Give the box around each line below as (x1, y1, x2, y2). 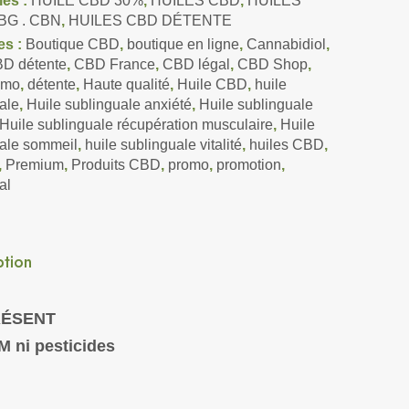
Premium (5, 157, 64, 173)
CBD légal (162, 57, 230, 73)
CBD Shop (236, 57, 308, 73)
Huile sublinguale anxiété (26, 97, 192, 113)
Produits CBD (70, 157, 161, 173)
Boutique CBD (25, 37, 120, 53)
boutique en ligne (126, 37, 239, 53)
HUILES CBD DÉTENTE (68, 13, 232, 29)
